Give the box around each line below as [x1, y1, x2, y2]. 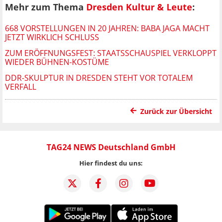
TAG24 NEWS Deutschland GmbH [47, 141, 175, 153]
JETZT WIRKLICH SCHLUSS [5, 31, 99, 43]
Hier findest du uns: [79, 158, 143, 167]
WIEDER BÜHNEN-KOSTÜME [5, 56, 109, 67]
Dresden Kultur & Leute [86, 1, 192, 13]
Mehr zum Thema [5, 1, 86, 13]
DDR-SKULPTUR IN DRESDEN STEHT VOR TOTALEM [5, 72, 193, 83]
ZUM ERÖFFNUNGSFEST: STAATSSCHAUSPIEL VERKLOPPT [5, 47, 217, 58]
